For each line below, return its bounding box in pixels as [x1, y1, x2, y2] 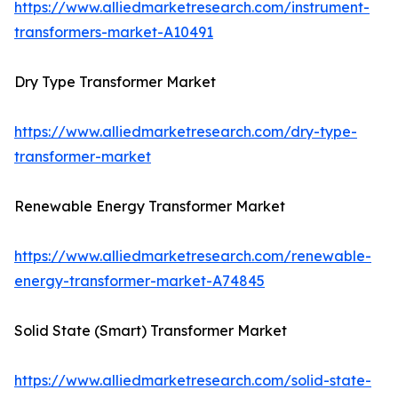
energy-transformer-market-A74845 [14, 272, 265, 291]
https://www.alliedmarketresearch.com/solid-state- [14, 371, 371, 390]
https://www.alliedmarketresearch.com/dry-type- [14, 123, 357, 141]
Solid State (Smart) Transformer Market [14, 322, 287, 340]
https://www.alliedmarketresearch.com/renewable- [14, 247, 371, 266]
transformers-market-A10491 [14, 23, 213, 42]
